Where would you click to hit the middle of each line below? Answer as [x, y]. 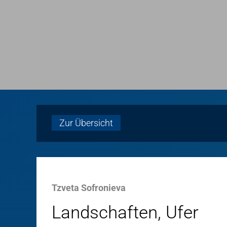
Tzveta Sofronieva [89, 188]
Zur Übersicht [86, 123]
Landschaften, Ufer [125, 213]
